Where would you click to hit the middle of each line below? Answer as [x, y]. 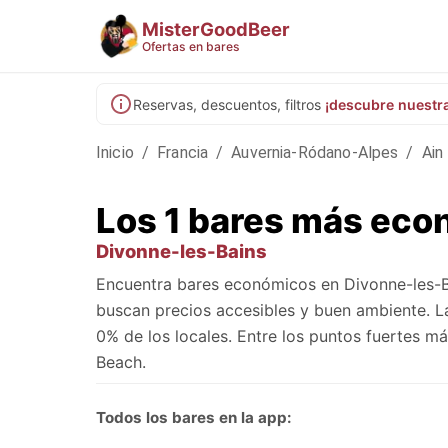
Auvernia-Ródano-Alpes [315, 152]
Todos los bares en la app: [194, 418]
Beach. [121, 361]
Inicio [115, 152]
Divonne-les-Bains [181, 250]
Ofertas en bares [191, 46]
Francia [183, 152]
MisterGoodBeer [216, 28]
